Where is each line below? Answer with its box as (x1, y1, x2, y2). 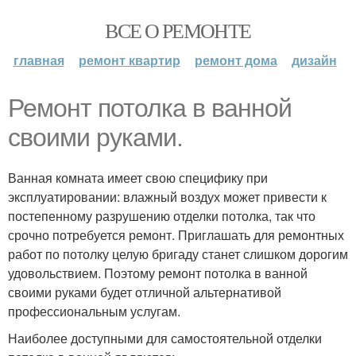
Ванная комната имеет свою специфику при (8, 168, 268, 187)
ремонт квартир (78, 51, 180, 69)
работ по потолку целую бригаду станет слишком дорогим (8, 245, 348, 263)
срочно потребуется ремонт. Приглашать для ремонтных (8, 226, 344, 244)
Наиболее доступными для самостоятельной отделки (8, 329, 322, 347)
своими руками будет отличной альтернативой (8, 283, 281, 301)
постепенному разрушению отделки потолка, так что (8, 207, 315, 225)
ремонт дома (194, 51, 277, 69)
